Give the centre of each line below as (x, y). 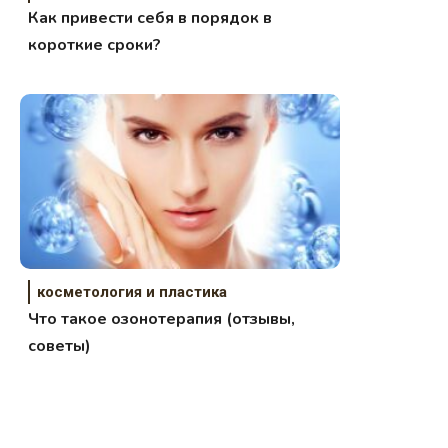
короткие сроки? (95, 45)
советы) (60, 346)
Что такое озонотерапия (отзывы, (162, 319)
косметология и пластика (132, 292)
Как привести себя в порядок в (150, 18)
